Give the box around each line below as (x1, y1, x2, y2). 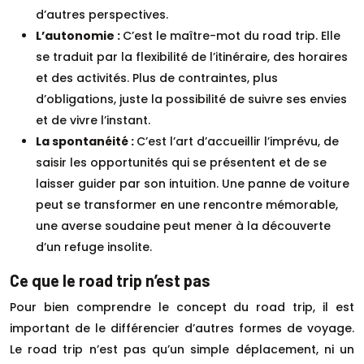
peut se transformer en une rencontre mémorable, (36, 196, 338, 213)
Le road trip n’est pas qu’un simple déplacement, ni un (10, 340, 354, 357)
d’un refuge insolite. (36, 238, 152, 255)
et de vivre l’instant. (36, 111, 150, 128)
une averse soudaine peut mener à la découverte (36, 217, 331, 234)
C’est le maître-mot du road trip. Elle (123, 27, 340, 44)
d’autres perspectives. (36, 6, 168, 23)
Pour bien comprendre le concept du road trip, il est (10, 298, 354, 315)
